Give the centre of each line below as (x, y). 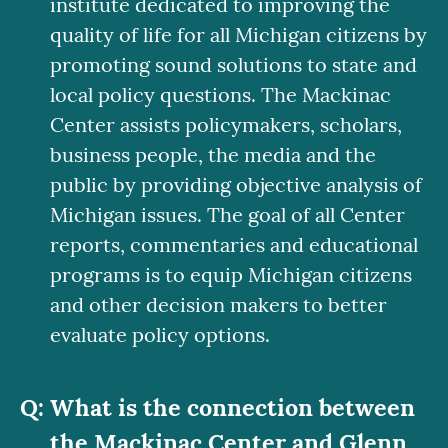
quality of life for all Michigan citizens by (238, 34)
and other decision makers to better (218, 304)
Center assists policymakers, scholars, (226, 124)
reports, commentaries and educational (234, 244)
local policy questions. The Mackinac (220, 94)
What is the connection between (232, 406)
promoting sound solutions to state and (233, 64)
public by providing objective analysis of (236, 184)
